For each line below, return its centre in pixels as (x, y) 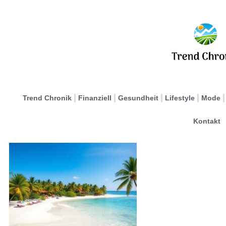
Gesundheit (138, 98)
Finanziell (95, 98)
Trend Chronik (47, 98)
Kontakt (207, 121)
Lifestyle (180, 98)
